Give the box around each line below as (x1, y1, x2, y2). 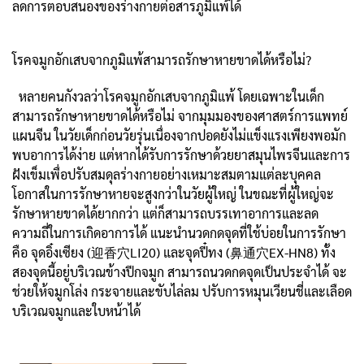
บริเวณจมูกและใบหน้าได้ (12, 301, 141, 319)
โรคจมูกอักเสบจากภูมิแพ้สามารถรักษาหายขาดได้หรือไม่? (12, 50, 311, 68)
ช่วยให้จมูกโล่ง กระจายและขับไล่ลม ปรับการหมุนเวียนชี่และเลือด (12, 282, 352, 300)
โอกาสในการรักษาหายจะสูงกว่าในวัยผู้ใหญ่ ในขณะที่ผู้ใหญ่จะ (12, 184, 334, 202)
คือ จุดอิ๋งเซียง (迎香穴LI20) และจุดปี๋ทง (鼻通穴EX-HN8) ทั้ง (12, 243, 336, 261)
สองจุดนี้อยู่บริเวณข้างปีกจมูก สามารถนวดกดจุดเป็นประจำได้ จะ (12, 262, 347, 280)
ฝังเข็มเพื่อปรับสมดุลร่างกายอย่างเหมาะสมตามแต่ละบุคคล (12, 165, 321, 183)
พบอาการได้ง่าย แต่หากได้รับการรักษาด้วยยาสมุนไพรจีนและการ (12, 145, 350, 163)
